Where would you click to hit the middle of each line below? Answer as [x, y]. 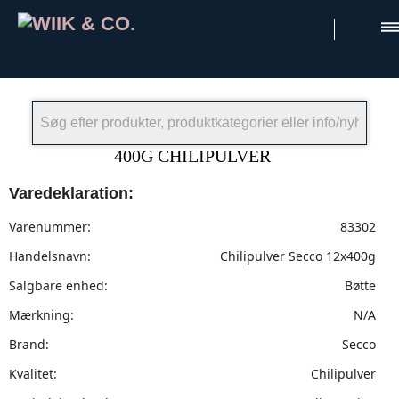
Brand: [29, 344]
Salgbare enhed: [58, 285]
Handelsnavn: [50, 256]
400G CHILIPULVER [192, 156]
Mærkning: [41, 315]
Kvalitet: [33, 374]
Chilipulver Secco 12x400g [298, 256]
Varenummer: [50, 227]
